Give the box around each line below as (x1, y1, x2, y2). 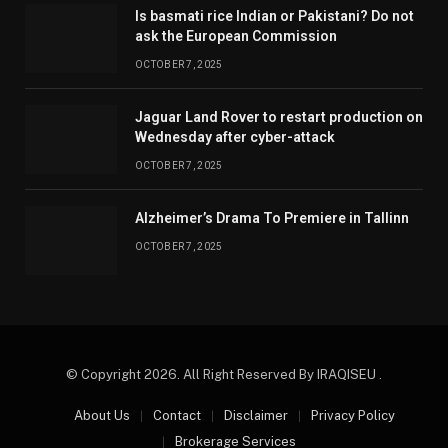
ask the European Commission (135, 27, 337, 44)
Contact (152, 407, 201, 423)
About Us (73, 407, 130, 423)
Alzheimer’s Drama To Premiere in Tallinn (135, 209, 409, 226)
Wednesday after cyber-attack (135, 128, 335, 145)
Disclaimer (223, 407, 288, 423)
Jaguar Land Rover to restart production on (135, 108, 423, 125)
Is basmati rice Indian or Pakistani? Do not (135, 7, 414, 24)
